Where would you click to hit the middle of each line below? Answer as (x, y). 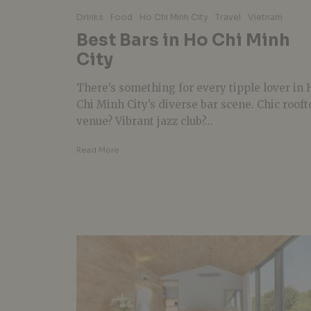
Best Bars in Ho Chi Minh (183, 40)
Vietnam (265, 17)
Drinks (90, 17)
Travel (228, 17)
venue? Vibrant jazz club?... (145, 121)
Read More (98, 150)
